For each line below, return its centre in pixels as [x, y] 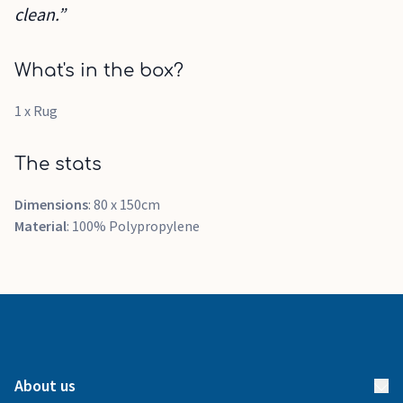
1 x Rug [37, 111]
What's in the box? [99, 71]
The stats [58, 164]
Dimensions [51, 204]
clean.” [40, 14]
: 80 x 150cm [124, 204]
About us [45, 385]
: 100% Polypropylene [133, 226]
